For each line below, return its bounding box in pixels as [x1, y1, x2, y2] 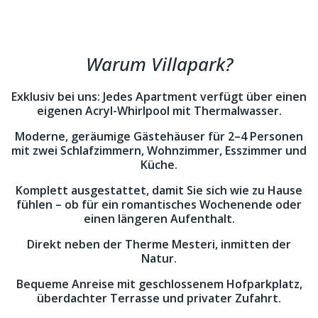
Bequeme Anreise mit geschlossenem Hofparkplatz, [16, 276, 302, 292]
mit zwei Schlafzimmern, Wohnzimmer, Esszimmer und [11, 143, 307, 158]
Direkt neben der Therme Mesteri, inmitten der [27, 236, 291, 252]
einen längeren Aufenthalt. [83, 211, 235, 226]
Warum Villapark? [85, 51, 233, 77]
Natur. [141, 251, 177, 266]
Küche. [141, 157, 177, 172]
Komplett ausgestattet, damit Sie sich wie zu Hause [16, 182, 302, 198]
